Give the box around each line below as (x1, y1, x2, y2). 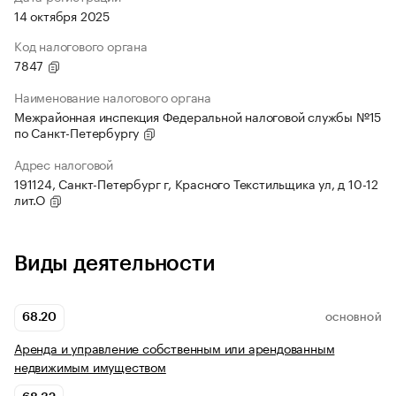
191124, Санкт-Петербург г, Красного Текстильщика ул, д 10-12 (14, 173, 378, 194)
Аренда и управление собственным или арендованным (14, 338, 335, 358)
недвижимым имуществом (14, 356, 166, 377)
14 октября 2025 (14, 5, 110, 26)
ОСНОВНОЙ (324, 313, 382, 323)
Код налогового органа (14, 35, 148, 56)
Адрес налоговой (14, 154, 113, 174)
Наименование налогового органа (14, 87, 211, 107)
